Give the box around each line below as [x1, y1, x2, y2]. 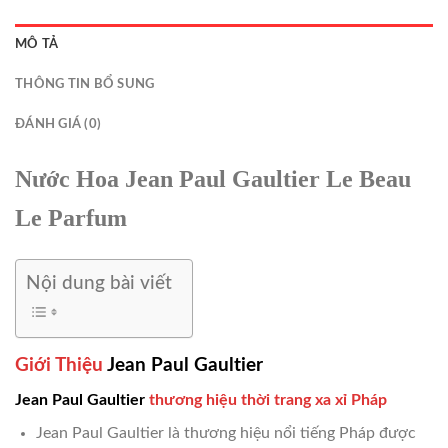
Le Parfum [15, 205, 127, 232]
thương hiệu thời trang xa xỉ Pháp [145, 391, 387, 408]
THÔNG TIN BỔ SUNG [15, 78, 155, 91]
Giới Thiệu [15, 356, 107, 376]
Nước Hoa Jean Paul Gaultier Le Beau [15, 166, 411, 193]
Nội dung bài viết [26, 274, 172, 294]
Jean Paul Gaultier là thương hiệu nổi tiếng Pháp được [35, 424, 416, 441]
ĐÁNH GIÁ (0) [15, 118, 102, 131]
